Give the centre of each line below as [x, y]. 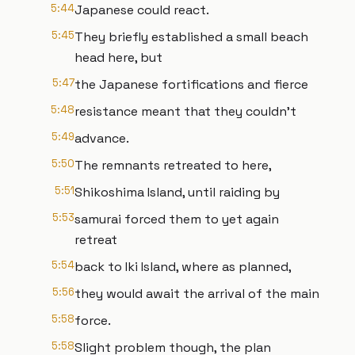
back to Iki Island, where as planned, [183, 267]
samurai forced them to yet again [177, 219]
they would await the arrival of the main [197, 294]
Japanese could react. [142, 10]
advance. [102, 138]
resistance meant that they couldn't [185, 111]
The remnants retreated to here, [173, 165]
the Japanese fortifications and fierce [191, 84]
